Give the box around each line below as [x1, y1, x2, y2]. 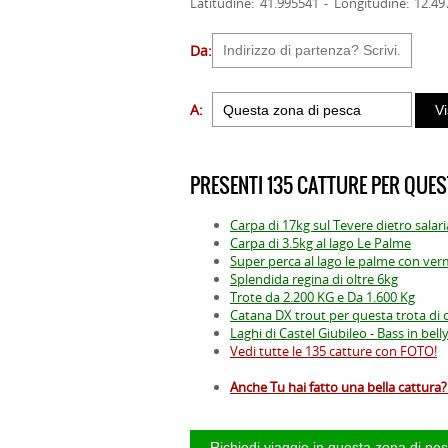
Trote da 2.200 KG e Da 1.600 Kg [230, 288, 415, 307]
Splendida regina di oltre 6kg [230, 270, 398, 289]
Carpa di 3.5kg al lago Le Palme [230, 234, 411, 253]
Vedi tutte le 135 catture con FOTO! [230, 342, 437, 361]
